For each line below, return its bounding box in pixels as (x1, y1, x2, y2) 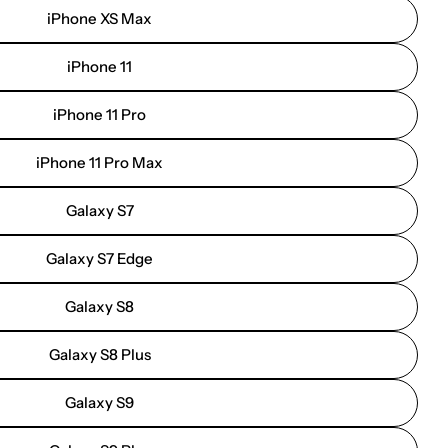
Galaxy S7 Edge (46, 249, 153, 268)
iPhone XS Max (47, 9, 152, 28)
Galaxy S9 (65, 393, 134, 412)
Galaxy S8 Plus (48, 345, 151, 364)
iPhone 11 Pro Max (36, 153, 163, 172)
